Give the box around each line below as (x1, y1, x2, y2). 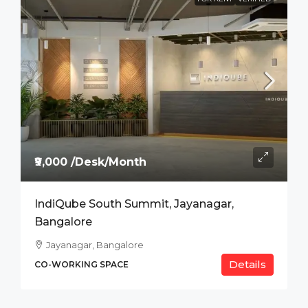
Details (229, 257, 266, 271)
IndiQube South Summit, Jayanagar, (34, 197, 234, 210)
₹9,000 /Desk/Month (34, 155, 146, 168)
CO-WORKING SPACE (34, 258, 129, 269)
